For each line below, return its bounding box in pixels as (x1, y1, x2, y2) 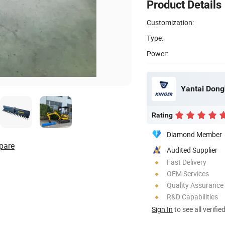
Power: (147, 48, 168, 58)
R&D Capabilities (167, 191, 218, 201)
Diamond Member (167, 129, 222, 139)
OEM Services (167, 168, 209, 178)
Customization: (147, 17, 194, 27)
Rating (152, 110, 173, 119)
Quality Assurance (167, 180, 223, 190)
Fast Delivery (167, 157, 206, 167)
